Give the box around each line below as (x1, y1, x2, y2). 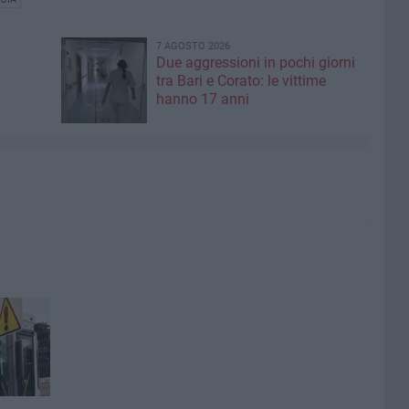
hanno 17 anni (155, 90, 249, 108)
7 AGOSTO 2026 (155, 40, 230, 52)
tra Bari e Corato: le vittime (155, 72, 326, 89)
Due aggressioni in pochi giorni (155, 54, 355, 71)
